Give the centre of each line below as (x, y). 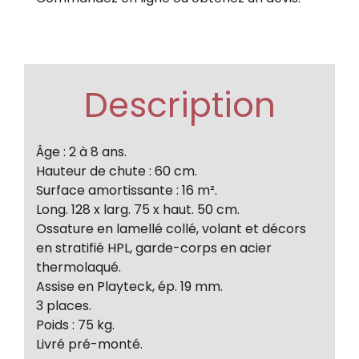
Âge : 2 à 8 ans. (81, 151)
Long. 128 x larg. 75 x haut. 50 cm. (138, 209)
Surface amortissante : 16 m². (127, 190)
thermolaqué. (79, 267)
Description (179, 105)
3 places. (64, 305)
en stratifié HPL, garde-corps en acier (154, 248)
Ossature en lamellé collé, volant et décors (171, 228)
